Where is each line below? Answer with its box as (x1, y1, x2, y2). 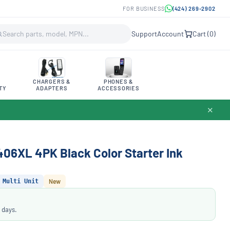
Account (157, 29, 184, 38)
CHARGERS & (33, 78, 71, 85)
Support (131, 29, 157, 38)
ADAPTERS (36, 85, 68, 91)
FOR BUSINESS (123, 5, 165, 12)
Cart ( (193, 29, 209, 38)
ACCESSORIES (98, 85, 140, 91)
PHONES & (103, 78, 134, 85)
